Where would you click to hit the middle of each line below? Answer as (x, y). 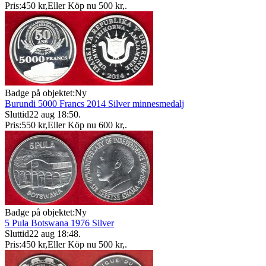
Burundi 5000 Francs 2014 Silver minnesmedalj (94, 103)
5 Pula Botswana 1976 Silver (59, 223)
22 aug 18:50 (54, 114)
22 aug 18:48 (54, 233)
